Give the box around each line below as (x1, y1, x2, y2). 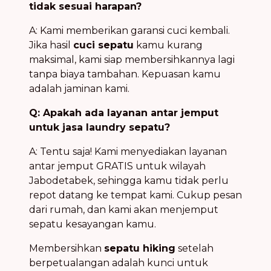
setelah (175, 242, 214, 254)
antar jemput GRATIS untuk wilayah (29, 160, 206, 172)
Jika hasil (29, 39, 73, 51)
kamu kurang (134, 39, 203, 51)
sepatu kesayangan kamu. (29, 218, 156, 230)
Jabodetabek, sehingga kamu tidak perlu (29, 174, 229, 186)
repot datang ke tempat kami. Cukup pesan (29, 189, 242, 201)
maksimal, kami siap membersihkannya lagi (29, 53, 235, 65)
